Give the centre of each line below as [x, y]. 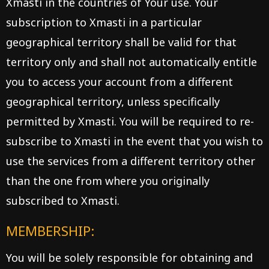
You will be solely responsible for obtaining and [129, 258]
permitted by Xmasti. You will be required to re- [130, 121]
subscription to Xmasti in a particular [104, 22]
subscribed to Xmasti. [63, 201]
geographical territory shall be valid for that [121, 42]
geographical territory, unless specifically [113, 101]
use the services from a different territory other [131, 161]
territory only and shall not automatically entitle [131, 62]
